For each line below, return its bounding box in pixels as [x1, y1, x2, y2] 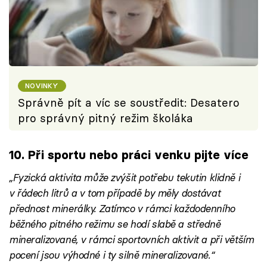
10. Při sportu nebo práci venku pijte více [9, 147, 249, 163]
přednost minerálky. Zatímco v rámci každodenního [9, 201, 235, 215]
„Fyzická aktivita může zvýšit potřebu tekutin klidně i [9, 170, 240, 184]
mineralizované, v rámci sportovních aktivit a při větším [9, 232, 254, 246]
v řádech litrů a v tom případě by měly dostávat [9, 186, 221, 199]
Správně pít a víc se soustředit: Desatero [18, 95, 240, 110]
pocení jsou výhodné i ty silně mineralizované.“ [9, 248, 214, 261]
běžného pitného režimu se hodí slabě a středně [9, 217, 221, 230]
